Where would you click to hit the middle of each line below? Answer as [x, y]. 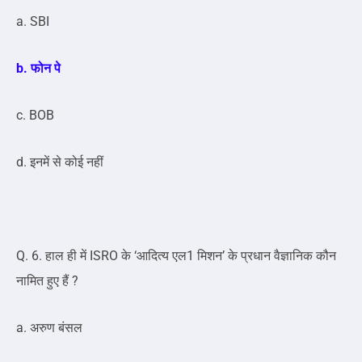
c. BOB [35, 116]
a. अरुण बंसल [49, 328]
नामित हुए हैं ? [47, 281]
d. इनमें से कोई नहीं [60, 162]
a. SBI [33, 22]
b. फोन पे [38, 69]
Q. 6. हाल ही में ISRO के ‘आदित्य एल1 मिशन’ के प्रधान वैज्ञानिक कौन [176, 256]
